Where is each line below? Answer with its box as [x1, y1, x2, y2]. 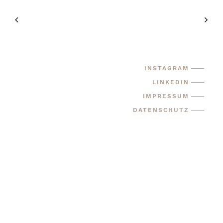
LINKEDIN [152, 79, 189, 86]
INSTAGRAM [144, 65, 189, 72]
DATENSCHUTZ [133, 107, 189, 113]
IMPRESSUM [143, 93, 189, 100]
